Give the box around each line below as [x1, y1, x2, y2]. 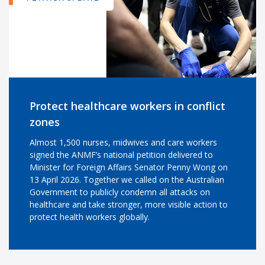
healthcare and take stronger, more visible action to [30, 198, 228, 210]
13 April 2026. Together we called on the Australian [30, 173, 224, 185]
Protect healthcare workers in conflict [30, 98, 225, 113]
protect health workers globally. [30, 211, 150, 222]
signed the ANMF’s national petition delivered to [30, 148, 213, 160]
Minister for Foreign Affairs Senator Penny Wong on [30, 161, 228, 173]
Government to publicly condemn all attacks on [30, 186, 210, 198]
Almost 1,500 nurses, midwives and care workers [30, 136, 217, 148]
